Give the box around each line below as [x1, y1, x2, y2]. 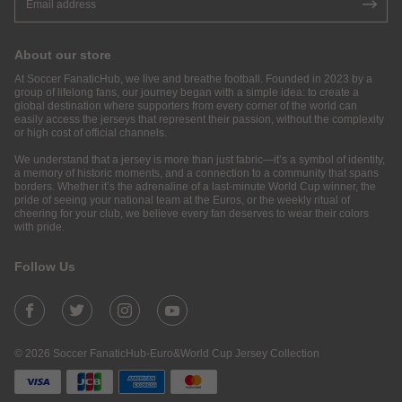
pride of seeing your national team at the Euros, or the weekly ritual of [14, 193, 350, 206]
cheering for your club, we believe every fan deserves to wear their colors [14, 206, 369, 220]
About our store [14, 47, 111, 62]
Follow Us [14, 258, 75, 274]
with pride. [14, 220, 65, 233]
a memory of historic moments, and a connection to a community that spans [14, 166, 379, 179]
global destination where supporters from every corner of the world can [14, 99, 357, 112]
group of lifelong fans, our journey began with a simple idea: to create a [14, 85, 359, 99]
